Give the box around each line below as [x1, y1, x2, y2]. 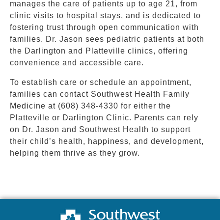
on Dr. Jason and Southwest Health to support [10, 125, 191, 134]
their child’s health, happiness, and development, [10, 137, 204, 145]
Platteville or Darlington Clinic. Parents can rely [10, 113, 198, 122]
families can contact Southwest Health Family [10, 89, 190, 98]
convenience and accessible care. [10, 58, 144, 67]
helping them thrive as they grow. [10, 148, 140, 157]
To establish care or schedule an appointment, [10, 78, 192, 86]
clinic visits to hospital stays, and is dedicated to [10, 11, 201, 20]
